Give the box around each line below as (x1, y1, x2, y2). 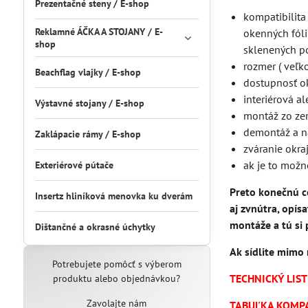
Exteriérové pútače (34, 159, 113, 171)
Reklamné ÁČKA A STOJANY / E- (34, 25, 163, 38)
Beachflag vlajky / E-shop (34, 66, 141, 78)
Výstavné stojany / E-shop (34, 97, 144, 109)
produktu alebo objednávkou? (53, 272, 181, 285)
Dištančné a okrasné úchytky (34, 221, 155, 233)
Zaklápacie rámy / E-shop (34, 128, 141, 140)
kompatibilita (243, 10, 306, 23)
